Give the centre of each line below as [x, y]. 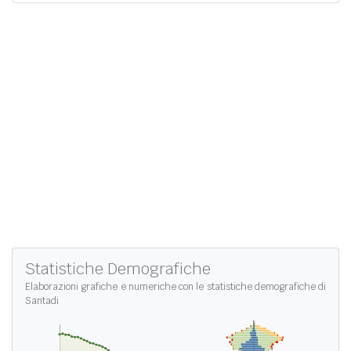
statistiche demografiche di [266, 287]
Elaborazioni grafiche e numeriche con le [116, 287]
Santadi [42, 301]
